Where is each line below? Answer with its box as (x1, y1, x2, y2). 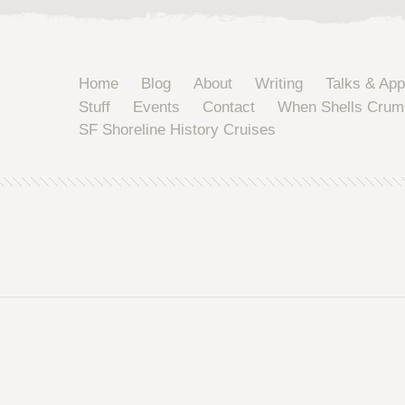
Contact (202, 98, 255, 116)
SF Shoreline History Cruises (78, 120, 276, 138)
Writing (255, 75, 304, 93)
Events (132, 98, 180, 116)
